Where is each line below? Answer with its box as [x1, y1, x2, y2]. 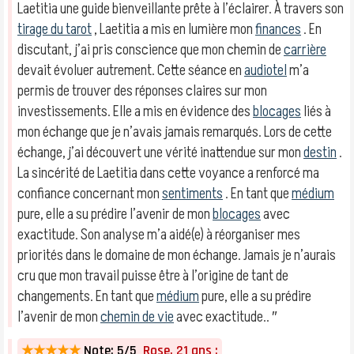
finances [255, 19, 301, 40]
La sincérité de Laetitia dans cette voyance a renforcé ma [17, 163, 319, 183]
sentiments [162, 183, 223, 204]
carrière [284, 40, 326, 60]
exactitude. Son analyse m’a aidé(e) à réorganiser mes [17, 224, 300, 245]
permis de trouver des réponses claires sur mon [17, 81, 267, 101]
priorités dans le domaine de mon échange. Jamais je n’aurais [17, 245, 336, 265]
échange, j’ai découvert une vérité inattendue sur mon [17, 142, 303, 163]
